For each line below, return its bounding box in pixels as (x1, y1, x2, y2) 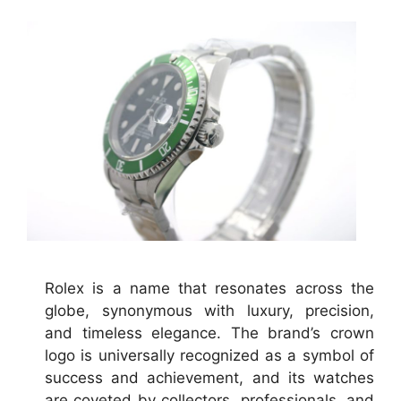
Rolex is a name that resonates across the (45, 278, 374, 297)
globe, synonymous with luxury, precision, (45, 301, 374, 320)
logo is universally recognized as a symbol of (45, 346, 374, 364)
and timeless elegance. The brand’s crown (45, 323, 374, 342)
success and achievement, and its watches (45, 368, 374, 387)
